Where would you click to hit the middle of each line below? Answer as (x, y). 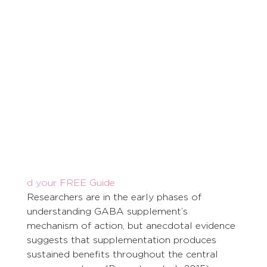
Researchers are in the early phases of (115, 197)
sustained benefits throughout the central (124, 254)
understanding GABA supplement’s (108, 212)
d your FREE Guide (71, 183)
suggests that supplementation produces (123, 240)
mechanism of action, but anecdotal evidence (132, 226)
